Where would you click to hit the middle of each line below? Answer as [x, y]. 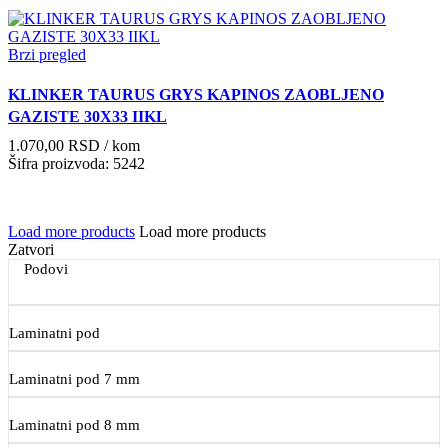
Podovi [46, 268]
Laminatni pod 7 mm [74, 378]
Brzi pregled [47, 55]
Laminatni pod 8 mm [74, 424]
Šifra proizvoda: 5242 [76, 163]
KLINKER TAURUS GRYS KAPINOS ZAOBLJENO [196, 94]
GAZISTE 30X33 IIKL [87, 116]
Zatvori [31, 249]
